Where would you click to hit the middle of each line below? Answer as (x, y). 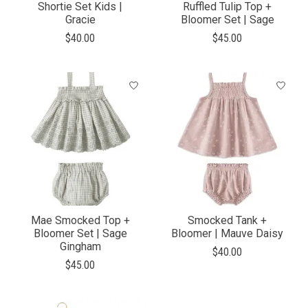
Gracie (80, 20)
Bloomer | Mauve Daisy (228, 234)
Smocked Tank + (228, 221)
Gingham (80, 247)
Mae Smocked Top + (80, 221)
